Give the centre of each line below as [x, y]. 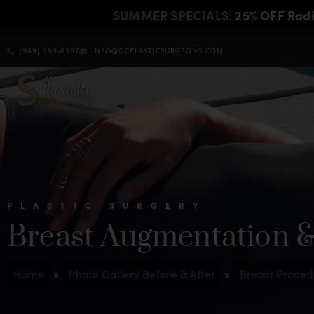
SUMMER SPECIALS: [172, 15]
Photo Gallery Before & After [142, 273]
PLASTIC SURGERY [107, 205]
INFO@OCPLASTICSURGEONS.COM [158, 50]
